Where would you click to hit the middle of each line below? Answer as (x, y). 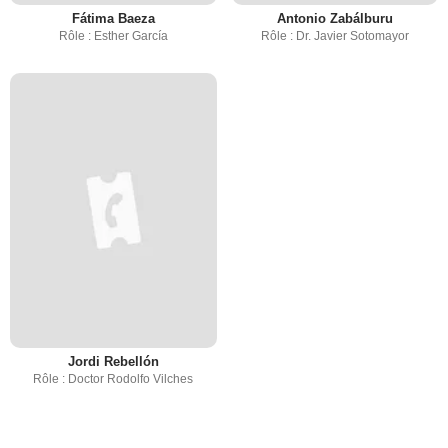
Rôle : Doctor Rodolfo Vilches (113, 378)
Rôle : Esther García (113, 35)
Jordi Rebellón (113, 361)
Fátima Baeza (113, 18)
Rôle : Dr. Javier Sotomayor (334, 35)
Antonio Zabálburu (334, 18)
